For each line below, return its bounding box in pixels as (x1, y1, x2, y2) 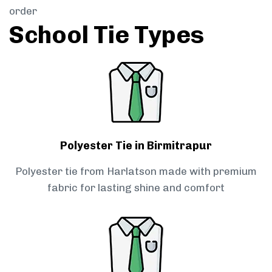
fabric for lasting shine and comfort (47, 182, 225, 194)
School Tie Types (9, 20, 204, 50)
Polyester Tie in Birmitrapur (60, 139, 212, 153)
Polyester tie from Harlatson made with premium (15, 165, 257, 178)
